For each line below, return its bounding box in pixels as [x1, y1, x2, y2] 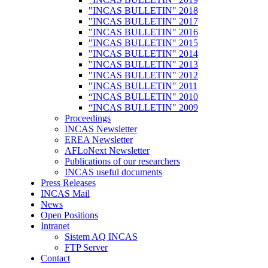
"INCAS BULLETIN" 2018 [88, 5, 198, 16]
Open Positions [40, 209, 98, 220]
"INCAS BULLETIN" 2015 [88, 37, 198, 48]
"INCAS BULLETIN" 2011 [88, 80, 197, 91]
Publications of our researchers [64, 156, 180, 166]
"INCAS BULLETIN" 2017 [88, 16, 198, 26]
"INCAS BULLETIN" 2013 [88, 59, 198, 69]
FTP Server [64, 242, 108, 252]
